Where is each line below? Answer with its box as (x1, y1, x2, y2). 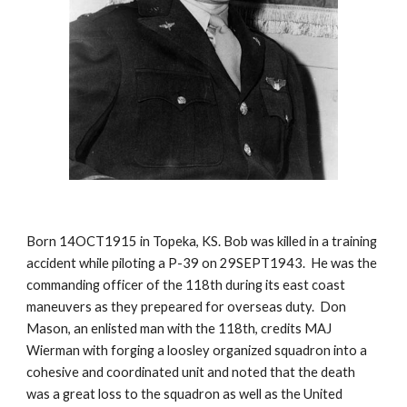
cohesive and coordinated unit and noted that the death (26, 364, 356, 380)
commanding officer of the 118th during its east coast (26, 277, 346, 293)
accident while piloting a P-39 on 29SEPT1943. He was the (26, 255, 378, 271)
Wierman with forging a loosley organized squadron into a (26, 342, 368, 358)
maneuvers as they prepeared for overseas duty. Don (26, 299, 347, 314)
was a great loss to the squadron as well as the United (26, 386, 343, 402)
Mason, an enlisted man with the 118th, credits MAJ (26, 321, 333, 336)
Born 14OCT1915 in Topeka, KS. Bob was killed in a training (26, 233, 378, 249)
